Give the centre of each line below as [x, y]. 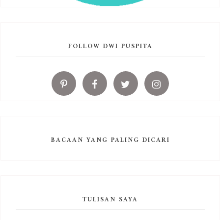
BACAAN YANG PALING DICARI [110, 140]
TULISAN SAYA [110, 199]
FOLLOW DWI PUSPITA [110, 46]
